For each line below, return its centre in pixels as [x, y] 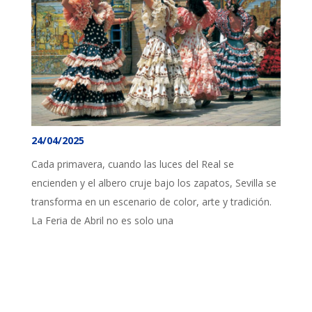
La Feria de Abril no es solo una [102, 220]
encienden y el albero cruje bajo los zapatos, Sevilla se [154, 182]
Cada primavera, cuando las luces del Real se [133, 164]
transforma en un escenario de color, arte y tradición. [151, 201]
